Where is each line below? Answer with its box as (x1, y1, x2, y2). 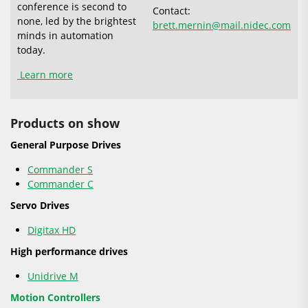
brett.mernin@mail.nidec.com (153, 18, 291, 32)
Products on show (10, 114, 120, 131)
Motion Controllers (10, 290, 100, 304)
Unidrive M (27, 269, 78, 283)
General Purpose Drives (10, 137, 121, 151)
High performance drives (10, 244, 128, 258)
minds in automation (17, 28, 113, 42)
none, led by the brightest (17, 14, 136, 27)
